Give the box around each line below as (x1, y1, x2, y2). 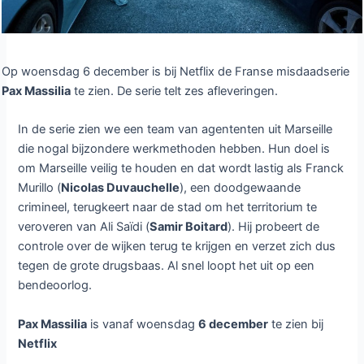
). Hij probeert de (227, 219, 320, 235)
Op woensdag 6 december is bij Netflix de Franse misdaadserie (2, 63, 350, 79)
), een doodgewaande (180, 180, 301, 196)
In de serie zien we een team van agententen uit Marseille (18, 122, 333, 137)
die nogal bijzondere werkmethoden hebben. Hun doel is (18, 141, 331, 157)
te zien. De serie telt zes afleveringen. (71, 83, 279, 98)
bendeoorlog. (18, 278, 93, 293)
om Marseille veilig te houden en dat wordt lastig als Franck (18, 161, 344, 176)
